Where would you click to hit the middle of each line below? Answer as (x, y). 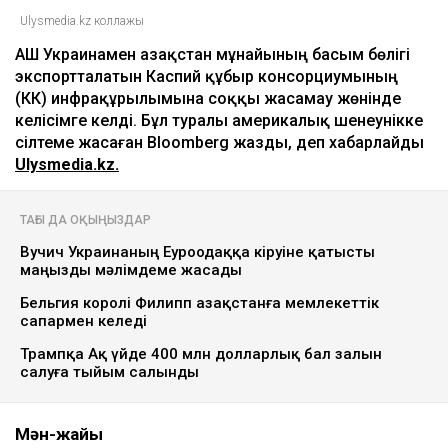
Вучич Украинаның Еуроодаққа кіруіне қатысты (197, 252)
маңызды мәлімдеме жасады (131, 270)
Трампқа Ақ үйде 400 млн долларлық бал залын (201, 354)
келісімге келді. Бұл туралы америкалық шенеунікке (219, 121)
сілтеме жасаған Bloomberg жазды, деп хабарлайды (219, 143)
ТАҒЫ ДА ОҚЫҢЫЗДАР (85, 220)
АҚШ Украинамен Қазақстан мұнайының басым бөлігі (212, 55)
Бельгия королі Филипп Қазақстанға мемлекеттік (199, 303)
